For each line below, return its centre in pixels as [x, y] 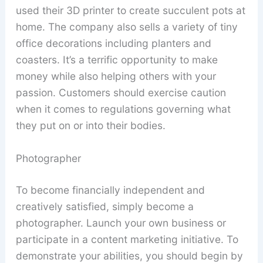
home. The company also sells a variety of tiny [127, 27]
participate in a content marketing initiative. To [127, 240]
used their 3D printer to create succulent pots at [130, 11]
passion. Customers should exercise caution [121, 93]
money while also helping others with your [116, 76]
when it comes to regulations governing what [123, 109]
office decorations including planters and [113, 43]
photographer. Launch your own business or [121, 223]
